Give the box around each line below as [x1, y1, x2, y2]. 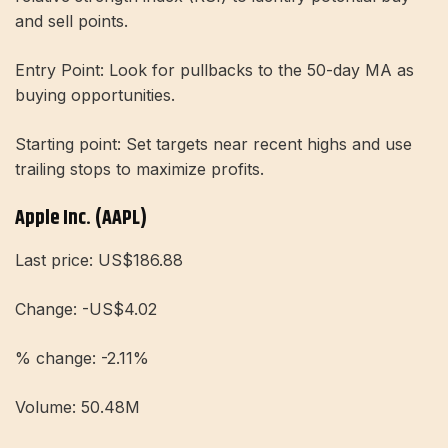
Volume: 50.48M [15, 396, 140, 417]
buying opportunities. [15, 84, 175, 105]
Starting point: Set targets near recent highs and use [15, 133, 412, 154]
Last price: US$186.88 [15, 249, 183, 270]
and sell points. [15, 10, 128, 31]
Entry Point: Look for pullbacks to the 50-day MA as [15, 59, 414, 80]
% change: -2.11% [15, 347, 149, 368]
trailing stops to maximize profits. [15, 158, 264, 179]
